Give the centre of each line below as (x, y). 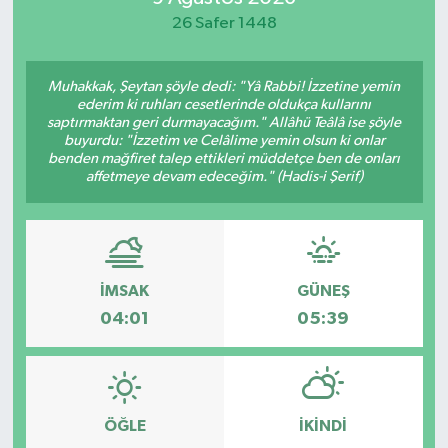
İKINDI (323, 426)
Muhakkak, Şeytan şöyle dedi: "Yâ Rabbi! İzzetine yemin (224, 87)
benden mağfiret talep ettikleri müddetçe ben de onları (224, 159)
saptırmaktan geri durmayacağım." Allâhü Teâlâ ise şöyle (224, 123)
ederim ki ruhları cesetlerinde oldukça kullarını (224, 105)
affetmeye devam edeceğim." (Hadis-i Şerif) (224, 177)
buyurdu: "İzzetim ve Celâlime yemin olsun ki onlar (224, 141)
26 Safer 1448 (224, 23)
